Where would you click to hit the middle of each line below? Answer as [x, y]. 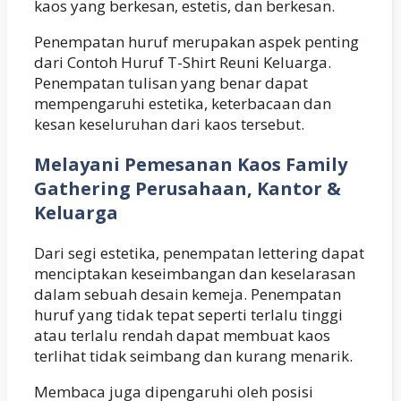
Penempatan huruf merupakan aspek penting [196, 41]
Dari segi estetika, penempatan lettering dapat [199, 252]
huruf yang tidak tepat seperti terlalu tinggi [188, 314]
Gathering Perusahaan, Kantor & [188, 188]
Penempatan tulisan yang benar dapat [171, 82]
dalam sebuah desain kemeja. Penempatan [188, 294]
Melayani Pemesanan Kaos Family [191, 164]
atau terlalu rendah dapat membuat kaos [182, 335]
